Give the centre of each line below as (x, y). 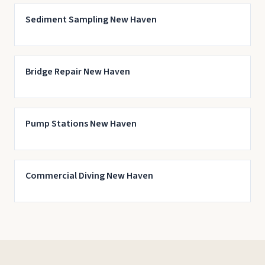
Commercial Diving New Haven (89, 176)
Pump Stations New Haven (81, 124)
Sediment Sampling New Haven (91, 20)
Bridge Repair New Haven (77, 72)
